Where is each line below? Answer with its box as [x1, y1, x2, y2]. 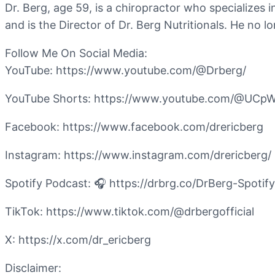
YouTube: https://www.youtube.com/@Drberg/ [5, 64, 246, 77]
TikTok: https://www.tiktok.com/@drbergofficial [5, 205, 254, 219]
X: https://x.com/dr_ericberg [5, 233, 151, 247]
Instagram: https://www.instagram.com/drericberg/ [5, 149, 271, 162]
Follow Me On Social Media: [5, 47, 147, 60]
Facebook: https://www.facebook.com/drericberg [5, 120, 263, 134]
